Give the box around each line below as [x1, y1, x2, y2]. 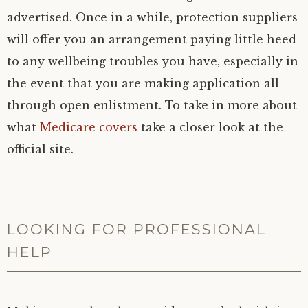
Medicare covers [40, 120, 137, 134]
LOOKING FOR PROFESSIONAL [7, 221, 266, 238]
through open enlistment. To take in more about [7, 98, 297, 112]
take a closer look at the [137, 120, 283, 134]
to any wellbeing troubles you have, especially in [7, 54, 298, 68]
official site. [7, 142, 74, 156]
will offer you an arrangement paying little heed [7, 32, 296, 46]
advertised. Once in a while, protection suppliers [7, 10, 298, 24]
